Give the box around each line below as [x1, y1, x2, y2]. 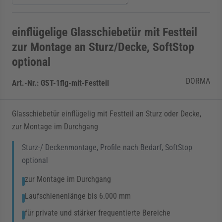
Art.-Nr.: [12, 78, 41, 88]
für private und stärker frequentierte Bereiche [25, 208, 170, 218]
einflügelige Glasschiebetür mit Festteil [12, 25, 197, 39]
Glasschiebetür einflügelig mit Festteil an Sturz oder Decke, [12, 109, 201, 118]
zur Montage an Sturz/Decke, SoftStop [12, 40, 194, 54]
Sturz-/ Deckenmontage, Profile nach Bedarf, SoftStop [22, 143, 192, 152]
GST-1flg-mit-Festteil [41, 78, 109, 88]
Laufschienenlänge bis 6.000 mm [25, 191, 131, 201]
